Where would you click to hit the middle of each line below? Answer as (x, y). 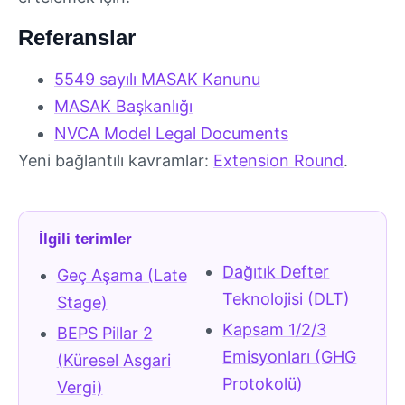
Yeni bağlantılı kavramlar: (116, 160)
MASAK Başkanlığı (123, 106)
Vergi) (80, 388)
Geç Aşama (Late (122, 276)
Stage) (82, 303)
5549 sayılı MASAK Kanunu (157, 79)
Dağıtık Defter (276, 272)
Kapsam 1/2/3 (275, 330)
